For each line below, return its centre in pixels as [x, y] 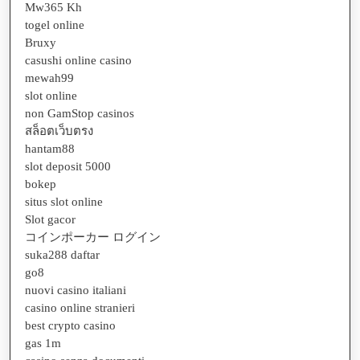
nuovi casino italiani [76, 290]
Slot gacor [50, 219]
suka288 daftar [62, 254]
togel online [55, 25]
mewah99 [49, 78]
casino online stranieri [80, 307]
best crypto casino [70, 325]
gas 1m [43, 343]
